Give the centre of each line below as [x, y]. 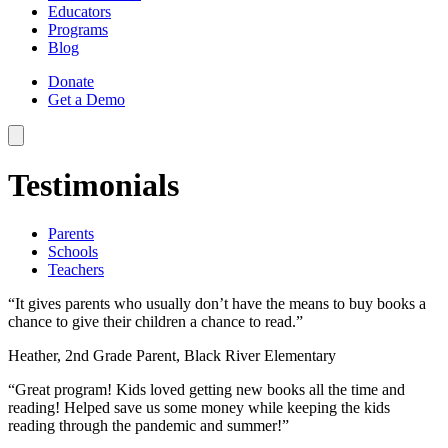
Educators [79, 11]
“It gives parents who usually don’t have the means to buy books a [217, 304]
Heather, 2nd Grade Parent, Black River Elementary [172, 356]
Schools [73, 252]
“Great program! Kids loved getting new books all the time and [206, 390]
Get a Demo [86, 99]
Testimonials [93, 184]
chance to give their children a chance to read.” [155, 322]
